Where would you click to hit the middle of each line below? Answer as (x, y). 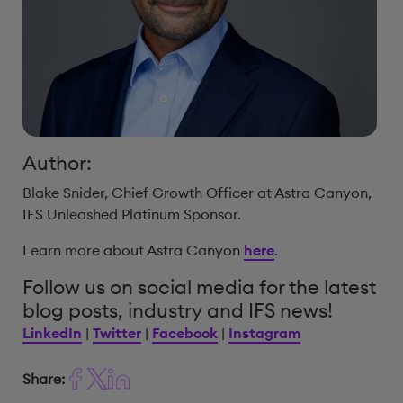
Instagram (264, 333)
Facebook (185, 333)
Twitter (117, 333)
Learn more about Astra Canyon (133, 250)
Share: (44, 378)
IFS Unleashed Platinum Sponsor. (132, 214)
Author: (57, 163)
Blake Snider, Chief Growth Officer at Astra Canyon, (197, 193)
